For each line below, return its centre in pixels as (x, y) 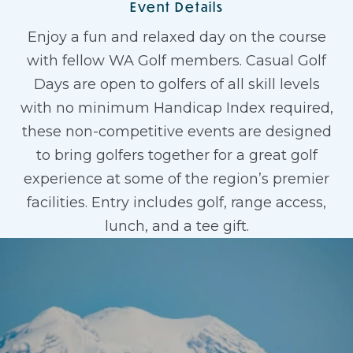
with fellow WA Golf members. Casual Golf (176, 61)
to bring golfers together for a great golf (176, 155)
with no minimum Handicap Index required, (176, 108)
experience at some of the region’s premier (176, 179)
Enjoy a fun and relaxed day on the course (176, 37)
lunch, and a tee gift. (176, 226)
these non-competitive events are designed (176, 132)
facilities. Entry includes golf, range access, (176, 203)
